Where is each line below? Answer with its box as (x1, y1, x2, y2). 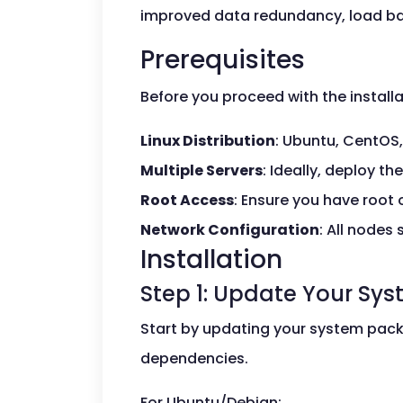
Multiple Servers (140, 160, 263, 181)
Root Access (140, 190, 234, 210)
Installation (140, 242, 282, 277)
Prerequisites (140, 42, 305, 77)
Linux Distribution (140, 130, 275, 151)
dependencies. (140, 348, 248, 369)
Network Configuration (140, 219, 319, 240)
